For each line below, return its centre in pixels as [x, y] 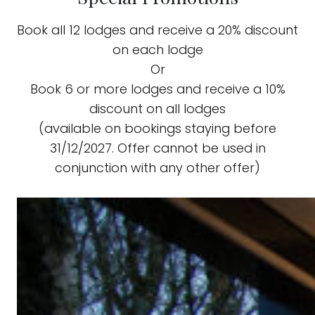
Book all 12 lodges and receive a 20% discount [157, 30]
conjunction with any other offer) [157, 168]
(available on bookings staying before [157, 129]
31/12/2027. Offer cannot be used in [157, 148]
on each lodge [157, 50]
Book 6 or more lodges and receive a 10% [157, 89]
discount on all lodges [157, 109]
